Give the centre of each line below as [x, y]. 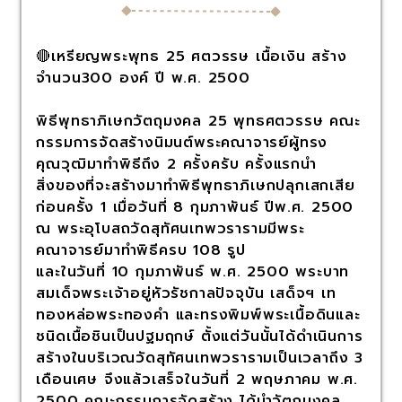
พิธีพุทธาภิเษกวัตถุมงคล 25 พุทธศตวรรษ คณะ [198, 122]
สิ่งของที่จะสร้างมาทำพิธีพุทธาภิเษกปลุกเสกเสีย [196, 186]
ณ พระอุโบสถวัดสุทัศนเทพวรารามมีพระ [170, 229]
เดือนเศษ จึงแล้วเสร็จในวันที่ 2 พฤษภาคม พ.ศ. [197, 380]
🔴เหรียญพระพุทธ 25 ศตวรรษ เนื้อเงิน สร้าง [192, 57]
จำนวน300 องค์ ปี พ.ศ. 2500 [143, 79]
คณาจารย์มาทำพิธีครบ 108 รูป [141, 251]
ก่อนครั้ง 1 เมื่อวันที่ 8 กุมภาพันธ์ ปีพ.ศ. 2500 [195, 208]
